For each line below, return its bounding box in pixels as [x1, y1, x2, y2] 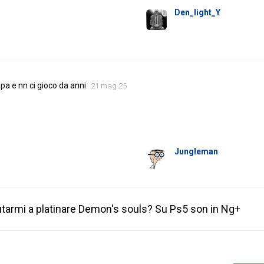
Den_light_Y [174, 8, 221, 18]
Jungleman [174, 147, 219, 157]
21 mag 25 [91, 81, 127, 91]
